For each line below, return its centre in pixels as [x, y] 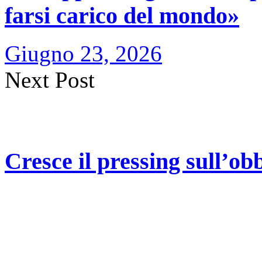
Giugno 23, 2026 [83, 53]
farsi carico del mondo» [122, 15]
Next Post [50, 80]
